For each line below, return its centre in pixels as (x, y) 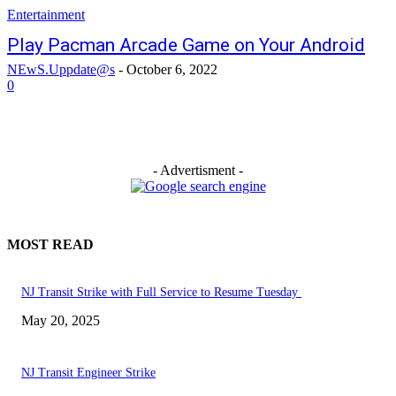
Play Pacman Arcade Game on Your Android (186, 45)
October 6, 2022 (172, 69)
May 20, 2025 (61, 321)
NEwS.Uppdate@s (61, 69)
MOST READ (50, 244)
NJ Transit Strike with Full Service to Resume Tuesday (161, 293)
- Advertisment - (198, 170)
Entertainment (46, 15)
